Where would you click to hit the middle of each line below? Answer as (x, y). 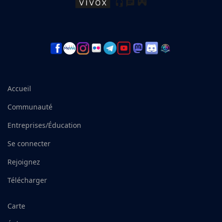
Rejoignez (24, 162)
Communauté (30, 107)
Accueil (19, 88)
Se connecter (29, 143)
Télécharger (27, 180)
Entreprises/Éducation (44, 125)
